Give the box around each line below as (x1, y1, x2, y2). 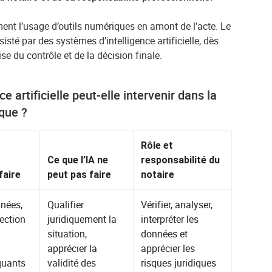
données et (141, 227, 188, 241)
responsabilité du (141, 154, 220, 166)
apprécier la (47, 242, 98, 256)
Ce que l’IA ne (47, 154, 109, 166)
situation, (47, 227, 87, 241)
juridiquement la (47, 212, 117, 226)
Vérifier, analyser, (141, 198, 213, 212)
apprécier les (141, 242, 195, 256)
